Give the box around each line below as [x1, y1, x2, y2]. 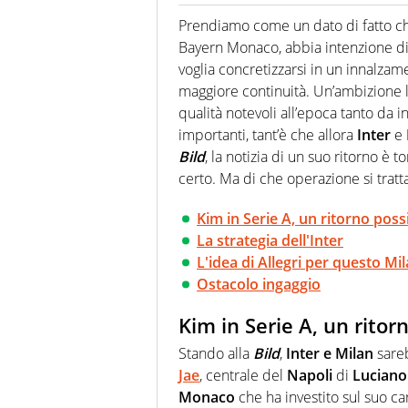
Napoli [287, 364, 332, 385]
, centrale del [199, 364, 287, 385]
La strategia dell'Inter [197, 230, 343, 251]
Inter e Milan [286, 342, 373, 363]
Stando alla [178, 342, 253, 363]
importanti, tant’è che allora [178, 125, 357, 146]
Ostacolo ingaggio [197, 274, 321, 295]
